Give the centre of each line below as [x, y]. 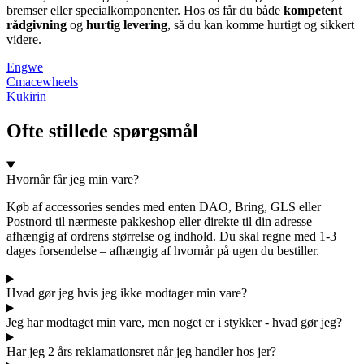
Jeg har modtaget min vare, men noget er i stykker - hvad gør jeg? [174, 323]
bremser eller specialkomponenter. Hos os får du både [145, 10]
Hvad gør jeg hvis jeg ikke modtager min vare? [127, 293]
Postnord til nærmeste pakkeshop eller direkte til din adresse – [164, 222]
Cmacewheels [42, 81]
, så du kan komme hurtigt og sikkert [261, 24]
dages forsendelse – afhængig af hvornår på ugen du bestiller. [163, 251]
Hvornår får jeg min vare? [73, 180]
